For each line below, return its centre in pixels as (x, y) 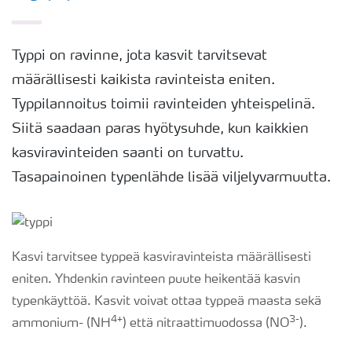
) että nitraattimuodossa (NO (206, 324)
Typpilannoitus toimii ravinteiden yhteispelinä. (163, 104)
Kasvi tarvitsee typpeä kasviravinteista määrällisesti (161, 258)
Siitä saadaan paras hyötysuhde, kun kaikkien (160, 129)
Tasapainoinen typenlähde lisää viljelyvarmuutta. (171, 178)
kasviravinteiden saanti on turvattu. (128, 153)
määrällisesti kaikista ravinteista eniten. (143, 80)
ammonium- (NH (61, 324)
